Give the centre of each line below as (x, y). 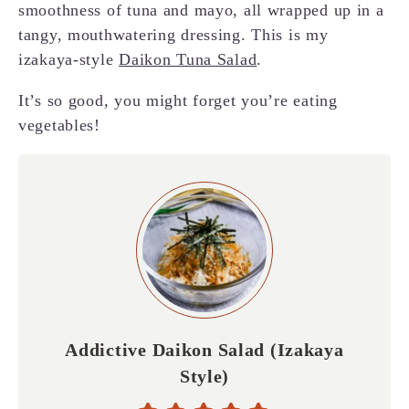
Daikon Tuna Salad (188, 60)
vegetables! (59, 126)
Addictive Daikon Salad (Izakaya (204, 350)
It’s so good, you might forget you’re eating (178, 101)
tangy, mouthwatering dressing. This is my (173, 35)
